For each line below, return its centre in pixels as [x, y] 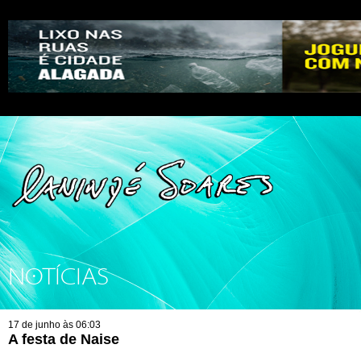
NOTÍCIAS [58, 277]
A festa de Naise [64, 339]
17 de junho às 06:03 [54, 325]
